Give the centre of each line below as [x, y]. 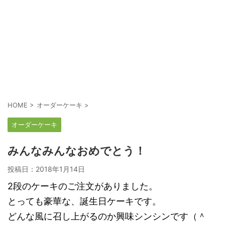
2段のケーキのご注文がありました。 [83, 186]
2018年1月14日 [60, 169]
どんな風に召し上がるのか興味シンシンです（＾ [107, 216]
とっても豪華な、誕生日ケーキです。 [84, 201]
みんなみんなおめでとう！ [77, 151]
